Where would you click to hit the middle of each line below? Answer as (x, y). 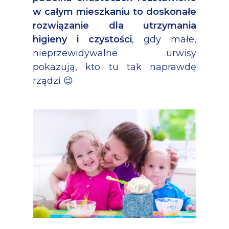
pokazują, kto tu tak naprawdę (114, 67)
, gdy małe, (164, 39)
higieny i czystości (82, 39)
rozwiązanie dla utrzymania (114, 25)
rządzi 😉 (53, 81)
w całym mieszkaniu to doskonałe (114, 12)
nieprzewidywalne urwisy (114, 53)
